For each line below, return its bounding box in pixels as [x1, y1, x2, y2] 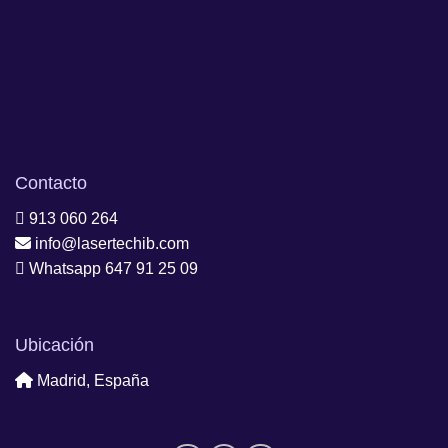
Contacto [15, 172, 87, 193]
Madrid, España [33, 372, 149, 390]
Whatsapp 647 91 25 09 [25, 259, 198, 277]
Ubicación [15, 335, 94, 356]
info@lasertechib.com [31, 234, 189, 252]
